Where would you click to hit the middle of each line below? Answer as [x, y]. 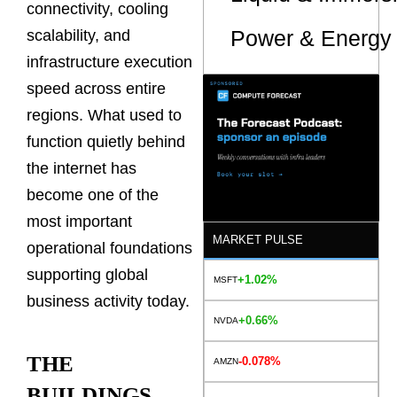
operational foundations [109, 249]
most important [79, 222]
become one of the [93, 195]
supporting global [87, 275]
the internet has [82, 169]
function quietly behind [106, 142]
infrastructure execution [109, 62]
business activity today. [108, 302]
